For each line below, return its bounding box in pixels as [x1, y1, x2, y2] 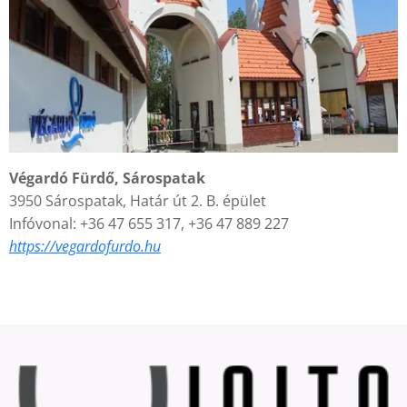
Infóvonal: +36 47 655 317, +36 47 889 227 [9, 213, 289, 234]
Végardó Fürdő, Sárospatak [9, 168, 205, 189]
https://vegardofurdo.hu [9, 236, 161, 257]
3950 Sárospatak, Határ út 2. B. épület [9, 191, 266, 212]
